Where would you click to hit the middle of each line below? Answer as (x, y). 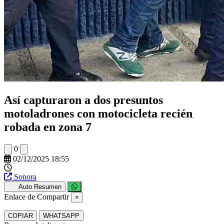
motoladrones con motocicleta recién (98, 113)
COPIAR (20, 215)
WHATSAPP (61, 215)
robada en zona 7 (48, 127)
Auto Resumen (40, 186)
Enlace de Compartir (36, 196)
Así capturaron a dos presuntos (83, 100)
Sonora (25, 176)
